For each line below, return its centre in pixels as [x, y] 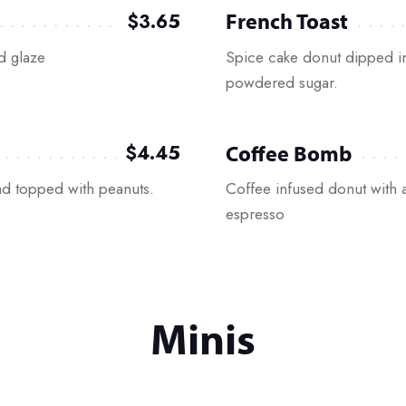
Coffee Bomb [289, 153]
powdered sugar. [282, 82]
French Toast [287, 21]
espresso [255, 213]
